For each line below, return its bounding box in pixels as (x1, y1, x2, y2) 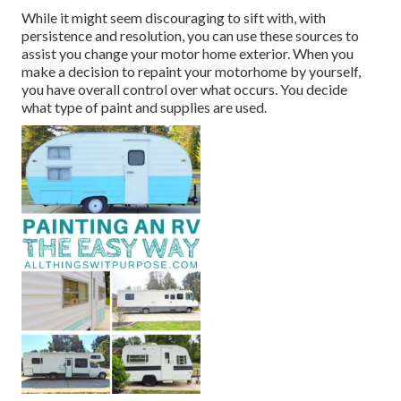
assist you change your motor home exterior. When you (21, 45, 354, 63)
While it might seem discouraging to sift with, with (21, 9, 326, 27)
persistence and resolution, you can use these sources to (21, 27, 359, 45)
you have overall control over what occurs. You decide (21, 81, 347, 98)
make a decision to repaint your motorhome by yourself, (21, 63, 361, 81)
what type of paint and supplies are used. (21, 98, 267, 116)
